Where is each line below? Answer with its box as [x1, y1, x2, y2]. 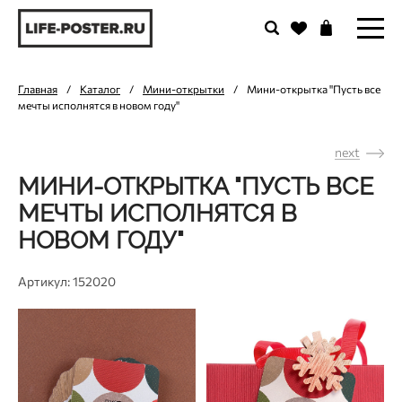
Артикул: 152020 [18, 274, 116, 289]
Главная [18, 83, 57, 95]
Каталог [80, 83, 120, 95]
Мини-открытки [143, 83, 224, 95]
